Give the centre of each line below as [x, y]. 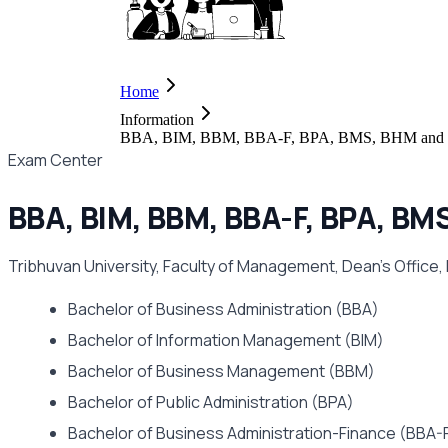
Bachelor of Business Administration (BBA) [223, 309]
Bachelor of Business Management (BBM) [221, 371]
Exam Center [55, 160]
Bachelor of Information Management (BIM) [226, 340]
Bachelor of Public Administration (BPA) [211, 402]
